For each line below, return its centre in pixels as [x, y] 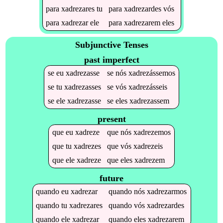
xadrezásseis [148, 87]
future [111, 178]
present [111, 119]
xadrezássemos [152, 73]
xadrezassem [149, 101]
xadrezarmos [167, 191]
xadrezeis [148, 146]
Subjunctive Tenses [111, 45]
